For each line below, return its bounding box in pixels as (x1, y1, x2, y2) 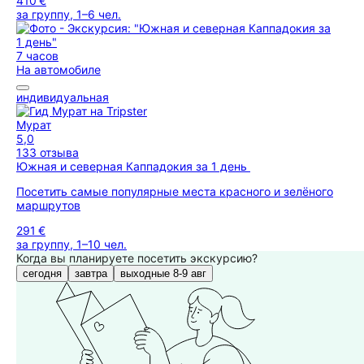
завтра (75, 267, 107, 279)
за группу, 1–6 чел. (16, 7, 121, 21)
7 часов (16, 49, 58, 63)
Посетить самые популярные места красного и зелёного (16, 184, 333, 198)
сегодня (23, 267, 62, 279)
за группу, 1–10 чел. (16, 237, 127, 251)
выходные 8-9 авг (120, 267, 206, 279)
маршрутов (16, 198, 80, 212)
